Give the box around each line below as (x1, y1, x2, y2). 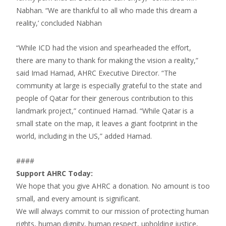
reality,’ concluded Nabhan (16, 18, 102, 28)
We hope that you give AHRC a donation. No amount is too (16, 181, 210, 191)
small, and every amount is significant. (16, 193, 140, 203)
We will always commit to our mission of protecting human (16, 206, 209, 216)
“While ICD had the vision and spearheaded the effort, (16, 42, 191, 52)
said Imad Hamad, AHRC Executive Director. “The (16, 68, 177, 78)
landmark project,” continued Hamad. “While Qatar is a (16, 105, 194, 116)
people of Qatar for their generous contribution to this (16, 93, 193, 103)
